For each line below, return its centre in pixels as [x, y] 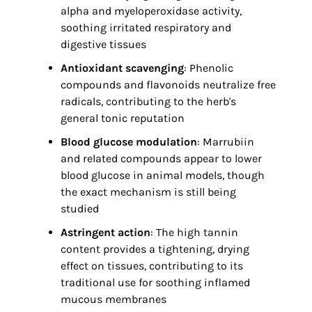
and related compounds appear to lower [161, 158]
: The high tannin [194, 232]
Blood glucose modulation [129, 142]
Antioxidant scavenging [122, 68]
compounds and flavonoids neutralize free [168, 85]
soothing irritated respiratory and [146, 28]
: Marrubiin [226, 142]
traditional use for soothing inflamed [155, 282]
